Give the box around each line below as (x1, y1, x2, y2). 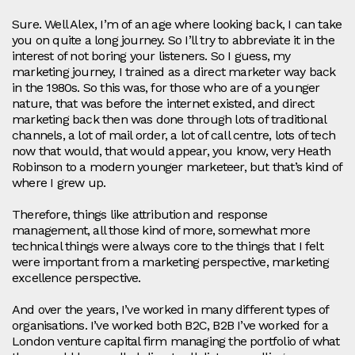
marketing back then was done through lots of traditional (12, 112, 326, 128)
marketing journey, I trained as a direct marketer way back (12, 64, 336, 80)
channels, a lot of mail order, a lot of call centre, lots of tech (12, 128, 336, 143)
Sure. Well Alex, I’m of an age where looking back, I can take (12, 17, 342, 32)
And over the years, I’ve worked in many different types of (12, 302, 329, 318)
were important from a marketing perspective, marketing (12, 254, 329, 270)
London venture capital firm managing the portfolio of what (12, 334, 340, 349)
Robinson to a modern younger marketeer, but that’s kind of (12, 159, 342, 175)
